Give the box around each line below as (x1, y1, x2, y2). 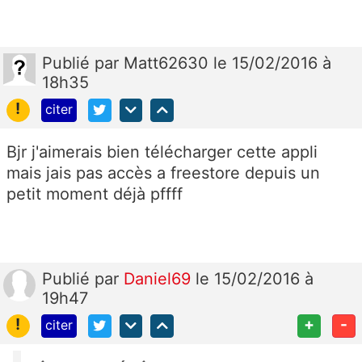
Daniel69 (124, 269, 196, 289)
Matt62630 (124, 53, 213, 74)
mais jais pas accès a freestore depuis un (6, 163, 320, 183)
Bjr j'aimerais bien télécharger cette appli (6, 142, 318, 162)
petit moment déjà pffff (6, 184, 183, 204)
